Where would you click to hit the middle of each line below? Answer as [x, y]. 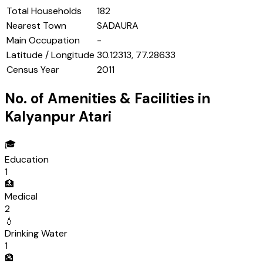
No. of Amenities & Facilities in [107, 99]
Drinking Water [36, 234]
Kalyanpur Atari [58, 117]
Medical [21, 197]
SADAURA [118, 26]
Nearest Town [36, 26]
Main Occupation [43, 41]
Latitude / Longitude [50, 55]
